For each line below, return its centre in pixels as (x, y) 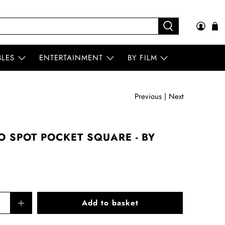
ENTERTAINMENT (71, 58)
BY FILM (142, 58)
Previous (148, 97)
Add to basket (110, 203)
